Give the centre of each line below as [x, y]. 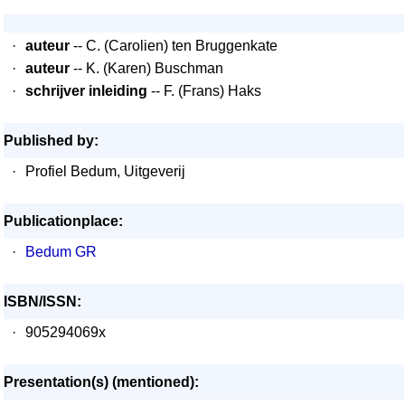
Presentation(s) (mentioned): [101, 382]
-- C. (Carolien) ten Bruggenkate [174, 46]
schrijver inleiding [86, 91]
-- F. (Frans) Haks [204, 91]
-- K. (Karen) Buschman [146, 68]
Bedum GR [61, 252]
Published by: [51, 141]
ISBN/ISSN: [42, 301]
